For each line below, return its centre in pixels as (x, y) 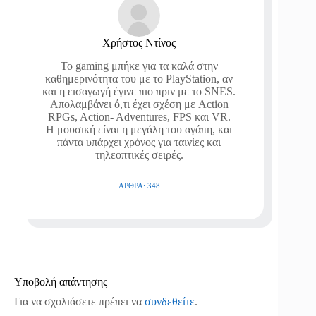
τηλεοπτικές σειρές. (139, 154)
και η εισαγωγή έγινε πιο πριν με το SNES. (139, 91)
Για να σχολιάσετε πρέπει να (79, 301)
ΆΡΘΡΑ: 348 (139, 185)
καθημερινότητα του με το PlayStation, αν (139, 78)
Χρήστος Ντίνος (139, 42)
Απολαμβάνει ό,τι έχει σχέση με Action (139, 104)
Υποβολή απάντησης (61, 281)
